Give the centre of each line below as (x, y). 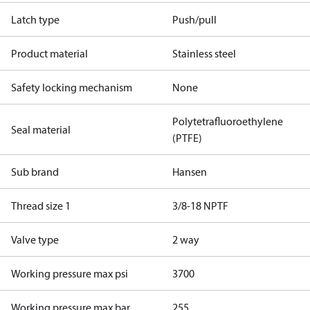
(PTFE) (187, 138)
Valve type (35, 239)
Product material (49, 53)
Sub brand (35, 172)
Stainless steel (204, 53)
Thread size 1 (41, 206)
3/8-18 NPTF (200, 206)
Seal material (41, 129)
